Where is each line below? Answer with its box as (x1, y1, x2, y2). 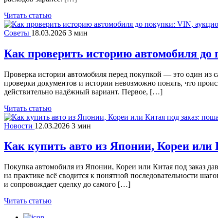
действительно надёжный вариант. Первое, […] (4, 87, 163, 96)
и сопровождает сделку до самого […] (4, 180, 130, 189)
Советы (4, 28, 31, 37)
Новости (4, 121, 35, 130)
